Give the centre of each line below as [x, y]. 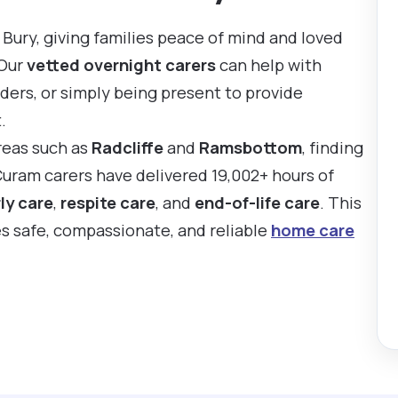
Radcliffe [127, 147]
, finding [333, 147]
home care [313, 230]
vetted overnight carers [121, 65]
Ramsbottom [251, 147]
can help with [269, 65]
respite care [108, 203]
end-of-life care [257, 203]
